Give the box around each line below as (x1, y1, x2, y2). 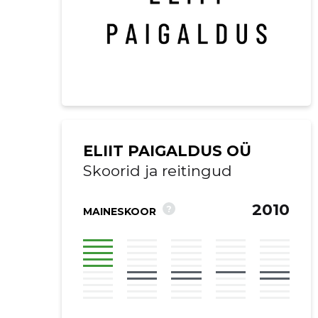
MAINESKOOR (82, 205, 156, 218)
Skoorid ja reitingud (82, 162, 232, 180)
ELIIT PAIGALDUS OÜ (82, 142, 251, 160)
